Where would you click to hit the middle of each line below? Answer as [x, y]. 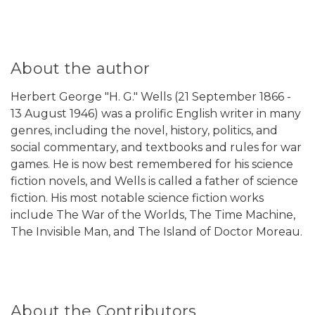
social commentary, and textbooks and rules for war [156, 148]
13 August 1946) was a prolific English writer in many [156, 114]
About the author [80, 69]
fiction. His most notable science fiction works [137, 198]
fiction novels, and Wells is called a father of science [154, 181]
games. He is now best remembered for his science [152, 165]
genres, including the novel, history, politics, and [144, 131]
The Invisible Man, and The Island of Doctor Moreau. [156, 232]
